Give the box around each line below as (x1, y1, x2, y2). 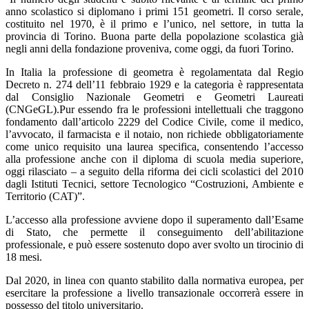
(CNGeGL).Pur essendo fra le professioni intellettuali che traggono (6, 103, 303, 116)
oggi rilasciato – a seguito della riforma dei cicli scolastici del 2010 (6, 166, 303, 178)
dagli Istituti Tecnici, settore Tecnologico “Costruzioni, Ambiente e (6, 178, 303, 190)
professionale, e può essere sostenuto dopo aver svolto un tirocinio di (6, 239, 303, 251)
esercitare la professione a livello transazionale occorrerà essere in (6, 287, 303, 299)
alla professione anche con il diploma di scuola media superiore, (6, 153, 303, 166)
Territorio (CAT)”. (6, 190, 85, 203)
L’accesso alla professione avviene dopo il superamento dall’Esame (6, 214, 303, 226)
